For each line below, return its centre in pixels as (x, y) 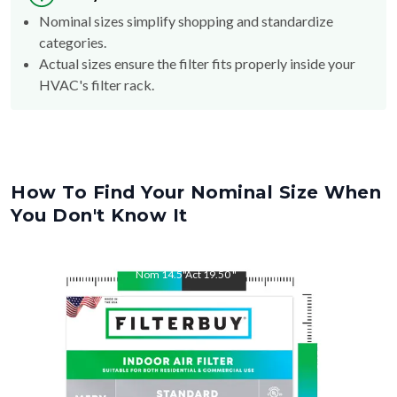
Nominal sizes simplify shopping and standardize (186, 20)
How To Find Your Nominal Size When (196, 192)
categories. (73, 42)
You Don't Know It (99, 215)
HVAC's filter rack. (97, 84)
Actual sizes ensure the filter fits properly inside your (197, 63)
